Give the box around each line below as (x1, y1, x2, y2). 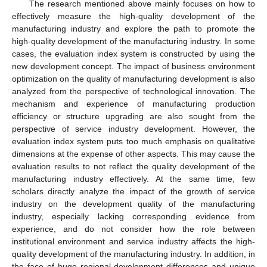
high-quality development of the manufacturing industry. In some (12, 36, 255, 46)
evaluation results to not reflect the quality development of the (12, 161, 255, 171)
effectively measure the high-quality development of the (12, 11, 255, 21)
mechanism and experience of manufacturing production (12, 98, 255, 108)
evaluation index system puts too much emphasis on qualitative (12, 136, 255, 146)
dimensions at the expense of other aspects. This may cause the (12, 148, 255, 159)
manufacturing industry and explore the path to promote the (12, 23, 255, 33)
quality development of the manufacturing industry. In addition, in (12, 249, 255, 259)
